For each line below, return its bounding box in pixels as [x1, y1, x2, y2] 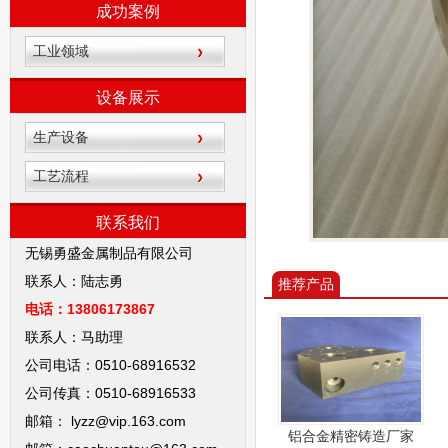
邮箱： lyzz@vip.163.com [25, 412, 190, 429]
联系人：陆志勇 [25, 272, 127, 289]
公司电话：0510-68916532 [25, 356, 196, 373]
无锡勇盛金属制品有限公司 [25, 244, 193, 261]
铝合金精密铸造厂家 [288, 427, 414, 444]
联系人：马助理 [25, 328, 123, 345]
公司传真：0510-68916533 [25, 384, 196, 401]
